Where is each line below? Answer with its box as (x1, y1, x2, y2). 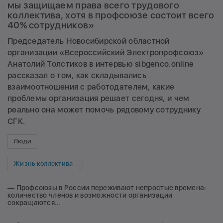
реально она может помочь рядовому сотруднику (7, 105, 201, 114)
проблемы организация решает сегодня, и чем (7, 93, 190, 103)
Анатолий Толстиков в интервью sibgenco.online (7, 59, 194, 69)
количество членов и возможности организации (7, 191, 173, 199)
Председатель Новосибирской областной (7, 36, 170, 46)
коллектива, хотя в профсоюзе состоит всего (7, 9, 215, 21)
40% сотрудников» (7, 19, 95, 31)
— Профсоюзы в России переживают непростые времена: (7, 183, 207, 192)
